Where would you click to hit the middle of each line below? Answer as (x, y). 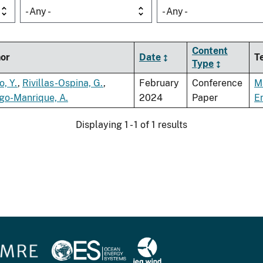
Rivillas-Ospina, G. (63, 83)
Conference (217, 83)
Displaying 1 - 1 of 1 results (131, 125)
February (159, 83)
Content (210, 51)
